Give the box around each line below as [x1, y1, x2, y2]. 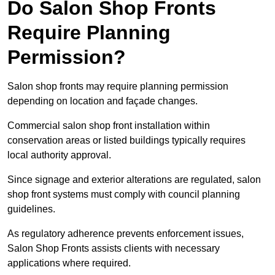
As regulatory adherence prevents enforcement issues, [7, 228, 244, 239]
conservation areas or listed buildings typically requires [7, 135, 246, 146]
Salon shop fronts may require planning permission [7, 81, 228, 92]
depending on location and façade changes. [7, 96, 198, 107]
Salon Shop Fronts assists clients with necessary [7, 243, 220, 254]
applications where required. [7, 258, 131, 269]
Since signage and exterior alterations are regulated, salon [7, 174, 261, 185]
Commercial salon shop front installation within [7, 120, 210, 131]
